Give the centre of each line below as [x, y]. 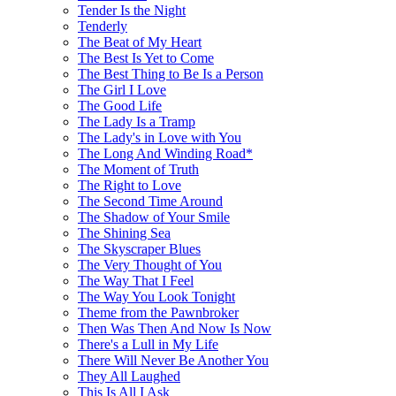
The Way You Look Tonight [156, 296]
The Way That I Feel [136, 280]
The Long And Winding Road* [165, 153]
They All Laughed [129, 376]
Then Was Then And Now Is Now [175, 328]
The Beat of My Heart [140, 42]
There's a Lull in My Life [148, 344]
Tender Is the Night [132, 10]
